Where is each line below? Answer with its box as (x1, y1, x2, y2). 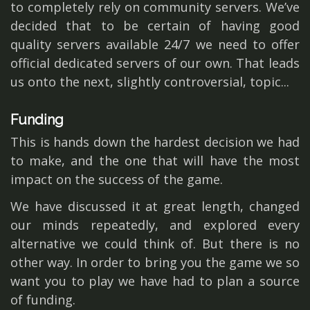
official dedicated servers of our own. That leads (10, 55, 300, 72)
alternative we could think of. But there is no (10, 235, 300, 253)
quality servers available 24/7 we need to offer (10, 36, 300, 53)
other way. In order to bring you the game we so (10, 254, 300, 271)
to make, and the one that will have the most (10, 152, 300, 170)
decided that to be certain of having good (10, 17, 300, 35)
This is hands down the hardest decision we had (10, 134, 300, 151)
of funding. (10, 291, 75, 309)
